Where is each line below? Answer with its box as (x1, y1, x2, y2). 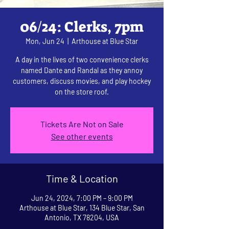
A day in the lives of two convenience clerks (15, 55, 149, 64)
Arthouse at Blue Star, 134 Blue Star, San (19, 203, 145, 212)
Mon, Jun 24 (26, 36, 64, 45)
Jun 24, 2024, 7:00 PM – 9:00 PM (31, 193, 133, 202)
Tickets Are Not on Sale (40, 119, 124, 129)
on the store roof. (55, 87, 109, 96)
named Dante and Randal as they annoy (21, 65, 143, 75)
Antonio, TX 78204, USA (44, 213, 119, 222)
